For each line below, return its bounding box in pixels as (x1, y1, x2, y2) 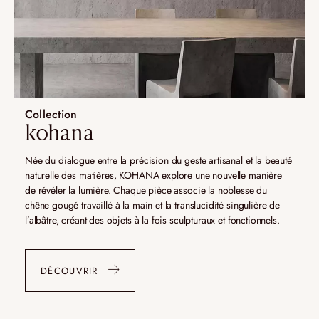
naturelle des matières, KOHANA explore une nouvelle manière (25, 168, 282, 183)
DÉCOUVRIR (41, 263, 98, 278)
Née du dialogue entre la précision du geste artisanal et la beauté (25, 153, 292, 168)
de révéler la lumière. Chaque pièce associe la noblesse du (25, 183, 268, 198)
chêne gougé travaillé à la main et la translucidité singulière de (25, 198, 280, 213)
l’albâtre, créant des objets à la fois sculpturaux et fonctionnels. (25, 213, 280, 228)
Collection (25, 106, 78, 123)
